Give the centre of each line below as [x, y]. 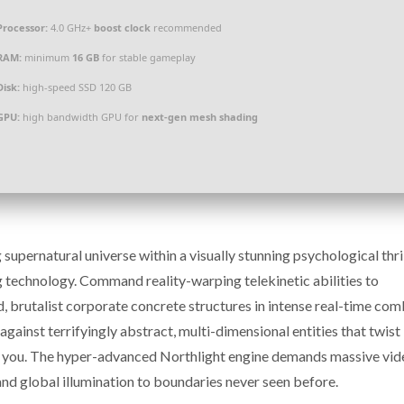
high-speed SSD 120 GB [76, 87]
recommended [186, 28]
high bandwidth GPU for [81, 117]
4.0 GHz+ [71, 28]
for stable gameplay [147, 57]
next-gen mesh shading [200, 117]
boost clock [122, 28]
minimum [47, 57]
